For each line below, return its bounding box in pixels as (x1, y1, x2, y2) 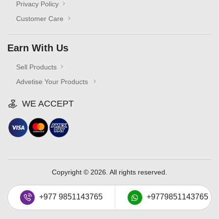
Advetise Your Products (16, 78, 88, 86)
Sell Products (16, 63, 57, 71)
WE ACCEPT (20, 99, 74, 109)
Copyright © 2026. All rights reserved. (52, 168, 167, 176)
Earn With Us (7, 43, 68, 53)
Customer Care (16, 15, 64, 22)
